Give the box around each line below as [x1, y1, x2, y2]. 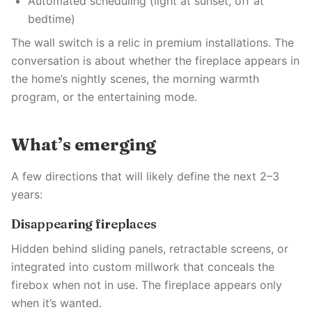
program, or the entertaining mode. [11, 90, 197, 104]
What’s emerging [11, 134, 157, 155]
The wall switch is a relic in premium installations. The [11, 36, 294, 49]
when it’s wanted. [11, 296, 102, 310]
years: [11, 187, 42, 201]
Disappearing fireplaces [11, 216, 157, 232]
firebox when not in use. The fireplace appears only [11, 278, 282, 292]
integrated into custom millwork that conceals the [11, 260, 274, 274]
